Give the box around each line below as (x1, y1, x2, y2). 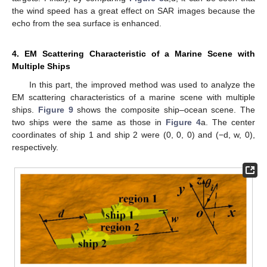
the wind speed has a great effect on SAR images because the (12, 6, 255, 16)
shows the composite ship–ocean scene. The (73, 105, 255, 115)
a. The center (201, 117, 255, 128)
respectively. (12, 142, 58, 153)
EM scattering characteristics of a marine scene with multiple (12, 92, 255, 103)
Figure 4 (166, 117, 201, 128)
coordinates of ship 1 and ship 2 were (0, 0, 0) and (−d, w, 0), (12, 130, 255, 140)
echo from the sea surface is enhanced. (12, 18, 162, 29)
